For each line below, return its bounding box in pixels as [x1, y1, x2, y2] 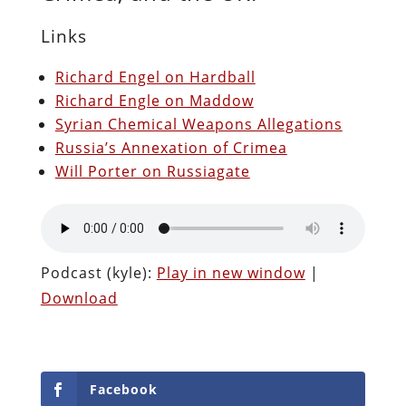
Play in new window [156, 262, 305, 283]
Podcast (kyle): [40, 262, 157, 283]
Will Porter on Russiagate [54, 160, 250, 181]
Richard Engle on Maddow [54, 90, 254, 111]
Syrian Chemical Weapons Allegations [54, 113, 343, 134]
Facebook [89, 380, 158, 398]
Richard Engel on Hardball [54, 66, 256, 87]
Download [40, 287, 118, 308]
